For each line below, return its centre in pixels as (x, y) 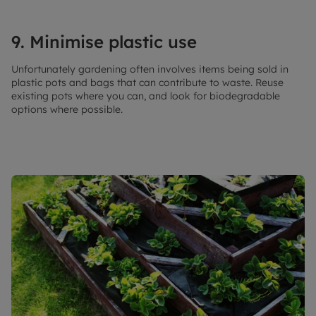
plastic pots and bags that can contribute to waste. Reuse (147, 82)
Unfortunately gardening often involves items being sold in (150, 69)
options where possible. (68, 109)
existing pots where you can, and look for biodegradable (146, 96)
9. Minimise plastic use (104, 41)
